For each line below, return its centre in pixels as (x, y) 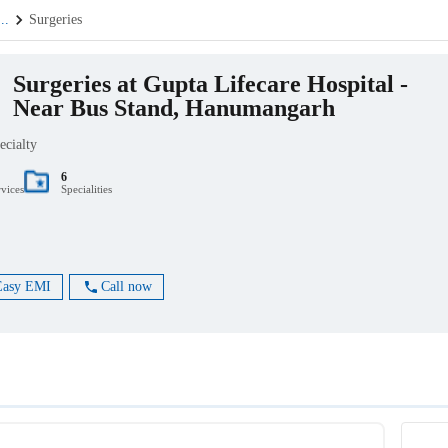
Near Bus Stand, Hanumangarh (173, 108)
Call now (126, 287)
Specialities (86, 189)
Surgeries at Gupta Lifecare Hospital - (210, 84)
